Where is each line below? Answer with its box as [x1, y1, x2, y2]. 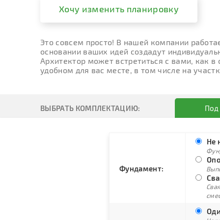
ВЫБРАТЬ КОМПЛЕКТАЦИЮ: [40, 104, 140, 112]
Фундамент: [119, 164, 164, 173]
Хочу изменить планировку [59, 3, 179, 14]
